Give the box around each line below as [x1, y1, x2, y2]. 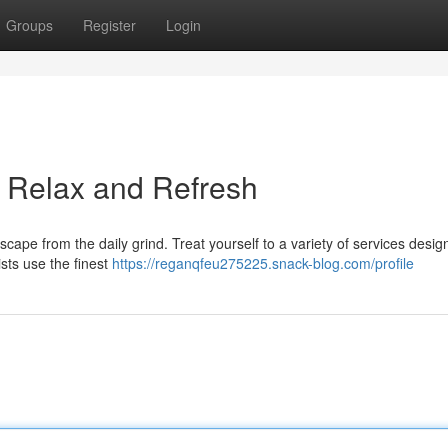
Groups [6, 15, 53, 35]
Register [83, 15, 136, 35]
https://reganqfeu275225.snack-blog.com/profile [112, 253, 414, 273]
